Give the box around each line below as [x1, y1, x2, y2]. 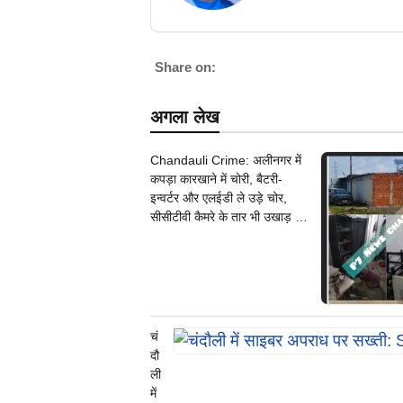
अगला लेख [150, 107, 219, 128]
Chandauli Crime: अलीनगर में [150, 153, 301, 168]
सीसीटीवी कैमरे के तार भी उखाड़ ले [150, 210, 303, 225]
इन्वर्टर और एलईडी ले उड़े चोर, [150, 191, 287, 206]
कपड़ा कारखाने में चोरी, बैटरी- [150, 172, 282, 187]
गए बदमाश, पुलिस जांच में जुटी [150, 228, 283, 244]
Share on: [155, 59, 216, 76]
